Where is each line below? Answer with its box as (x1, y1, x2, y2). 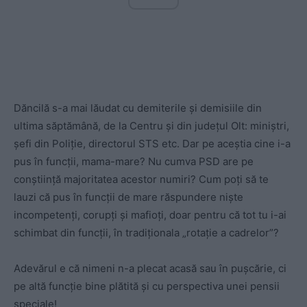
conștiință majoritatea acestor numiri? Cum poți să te (14, 172, 269, 186)
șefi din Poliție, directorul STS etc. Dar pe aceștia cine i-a (14, 136, 291, 150)
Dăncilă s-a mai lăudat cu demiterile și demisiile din (14, 101, 262, 114)
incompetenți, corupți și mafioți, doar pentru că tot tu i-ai (14, 208, 286, 221)
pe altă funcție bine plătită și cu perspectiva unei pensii (14, 279, 280, 293)
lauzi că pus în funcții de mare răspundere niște (14, 190, 243, 204)
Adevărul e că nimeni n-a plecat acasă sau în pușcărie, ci (14, 261, 286, 275)
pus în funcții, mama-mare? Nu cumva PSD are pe (14, 154, 254, 168)
